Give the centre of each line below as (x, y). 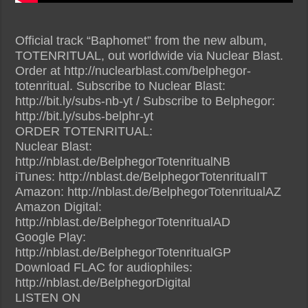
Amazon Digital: (59, 207)
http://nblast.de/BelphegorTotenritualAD (123, 222)
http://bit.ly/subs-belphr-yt (85, 116)
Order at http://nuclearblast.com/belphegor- (133, 70)
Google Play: (51, 237)
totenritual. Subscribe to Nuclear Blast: (121, 86)
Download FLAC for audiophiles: (104, 267)
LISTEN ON (48, 297)
